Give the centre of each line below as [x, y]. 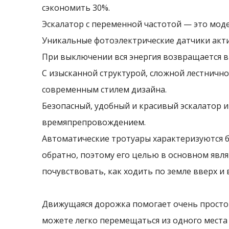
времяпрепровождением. [94, 122]
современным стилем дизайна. [104, 89]
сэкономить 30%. [76, 8]
